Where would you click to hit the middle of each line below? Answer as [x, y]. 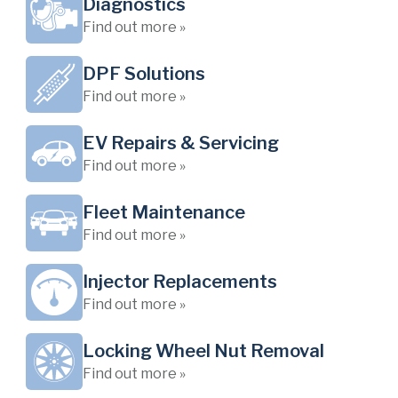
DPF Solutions [144, 74]
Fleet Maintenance [164, 212]
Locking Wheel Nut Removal [203, 351]
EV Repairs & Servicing [181, 143]
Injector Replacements [180, 282]
